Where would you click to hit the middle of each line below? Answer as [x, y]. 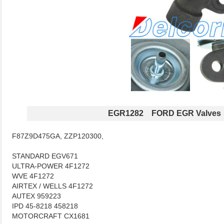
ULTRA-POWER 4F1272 [51, 166]
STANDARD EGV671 [45, 156]
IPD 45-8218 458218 [45, 206]
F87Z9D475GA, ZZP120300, [58, 136]
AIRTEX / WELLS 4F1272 [52, 186]
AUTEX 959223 [36, 196]
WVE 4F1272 [33, 176]
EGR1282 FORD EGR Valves [164, 113]
